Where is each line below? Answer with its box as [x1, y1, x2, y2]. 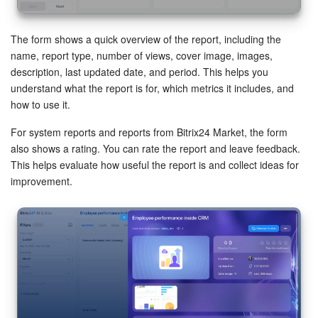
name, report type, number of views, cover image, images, [11, 48, 273, 62]
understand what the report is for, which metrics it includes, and [11, 81, 294, 95]
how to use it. [11, 97, 70, 111]
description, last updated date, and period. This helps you [11, 65, 268, 79]
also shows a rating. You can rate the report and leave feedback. [11, 141, 300, 155]
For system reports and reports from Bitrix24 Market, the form [11, 125, 287, 139]
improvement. [11, 174, 72, 188]
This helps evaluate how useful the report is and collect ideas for [11, 158, 299, 172]
